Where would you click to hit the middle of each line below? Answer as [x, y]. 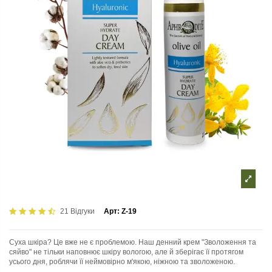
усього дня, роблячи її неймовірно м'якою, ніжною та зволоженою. [122, 262]
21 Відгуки [77, 211]
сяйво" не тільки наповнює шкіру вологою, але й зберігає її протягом [126, 252]
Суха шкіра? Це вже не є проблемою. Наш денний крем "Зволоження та [133, 243]
